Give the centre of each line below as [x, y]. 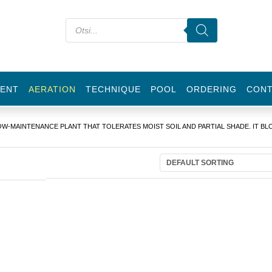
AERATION [52, 89]
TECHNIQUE [113, 89]
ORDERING [212, 89]
